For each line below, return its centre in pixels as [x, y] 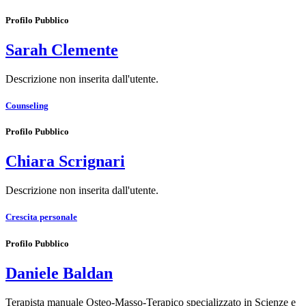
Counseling [27, 105]
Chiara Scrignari [65, 162]
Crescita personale [41, 217]
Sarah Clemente [62, 50]
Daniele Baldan [59, 273]
